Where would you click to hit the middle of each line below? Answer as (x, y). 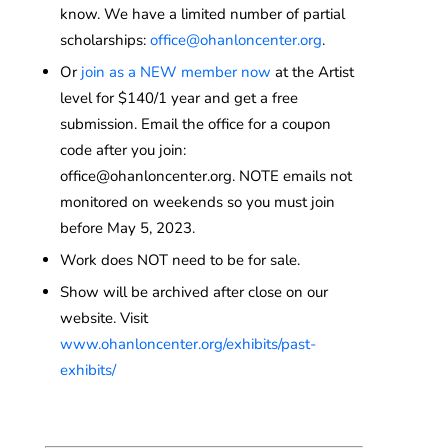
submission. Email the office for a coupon (195, 123)
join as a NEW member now (175, 71)
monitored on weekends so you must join (197, 201)
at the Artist (312, 71)
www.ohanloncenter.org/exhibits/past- (187, 343)
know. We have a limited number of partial (202, 13)
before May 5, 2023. (127, 227)
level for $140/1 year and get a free (178, 97)
